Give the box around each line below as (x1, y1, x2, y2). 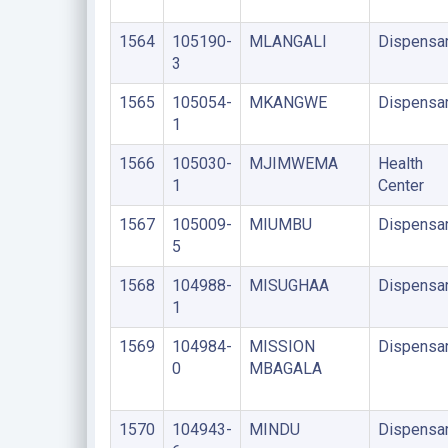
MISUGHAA (248, 276, 329, 295)
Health (377, 154, 423, 173)
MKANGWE (248, 93, 327, 112)
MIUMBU (248, 215, 312, 234)
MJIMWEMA (248, 154, 338, 173)
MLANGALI (248, 32, 327, 51)
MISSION (248, 337, 315, 356)
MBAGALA (248, 359, 322, 378)
